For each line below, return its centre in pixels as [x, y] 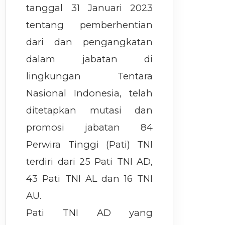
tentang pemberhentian [90, 25]
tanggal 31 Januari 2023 [90, 8]
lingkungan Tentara [90, 76]
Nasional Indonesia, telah [90, 93]
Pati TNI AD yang [90, 213]
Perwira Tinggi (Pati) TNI [90, 144]
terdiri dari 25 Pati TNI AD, [90, 161]
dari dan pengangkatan [90, 42]
